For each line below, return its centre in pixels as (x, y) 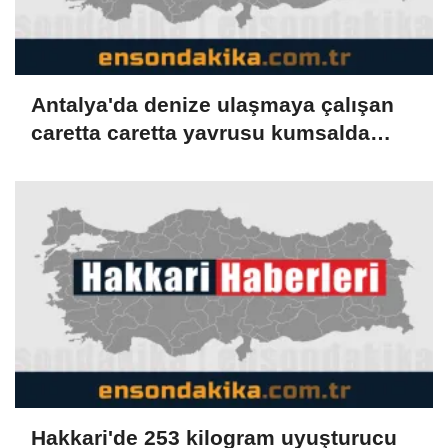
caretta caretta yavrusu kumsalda (200, 133)
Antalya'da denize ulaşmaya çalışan (212, 105)
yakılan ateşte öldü (127, 161)
